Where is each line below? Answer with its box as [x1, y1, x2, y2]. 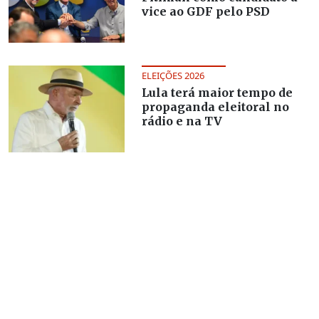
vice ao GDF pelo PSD [141, 4, 270, 19]
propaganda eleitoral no [141, 100, 289, 115]
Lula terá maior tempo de [141, 85, 293, 100]
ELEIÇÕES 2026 [141, 69, 204, 83]
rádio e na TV [141, 114, 222, 129]
